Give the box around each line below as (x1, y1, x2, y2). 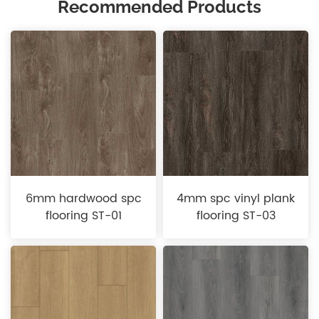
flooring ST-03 (196, 206, 276, 226)
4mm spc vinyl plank (177, 189, 295, 209)
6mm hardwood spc (25, 189, 142, 209)
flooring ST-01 (45, 206, 122, 226)
